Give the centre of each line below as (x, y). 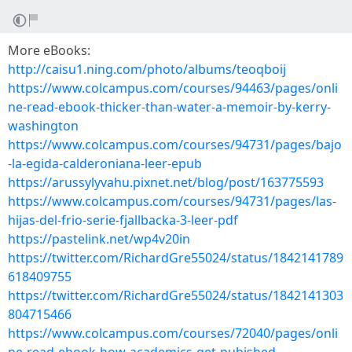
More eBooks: (49, 50)
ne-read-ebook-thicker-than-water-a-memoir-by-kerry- (169, 107)
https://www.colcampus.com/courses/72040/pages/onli (173, 333)
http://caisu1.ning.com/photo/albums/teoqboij (147, 69)
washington (43, 126)
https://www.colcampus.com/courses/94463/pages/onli (173, 88)
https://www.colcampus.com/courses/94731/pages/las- (172, 201)
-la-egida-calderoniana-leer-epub (105, 163)
